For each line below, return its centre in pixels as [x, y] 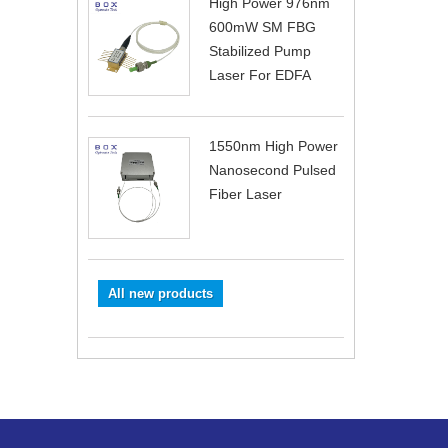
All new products [160, 293]
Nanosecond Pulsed [272, 169]
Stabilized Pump [260, 50]
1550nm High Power [273, 145]
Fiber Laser [245, 193]
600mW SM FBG [262, 26]
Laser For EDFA [260, 74]
